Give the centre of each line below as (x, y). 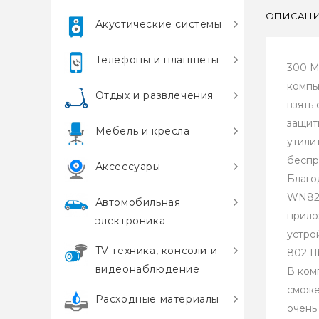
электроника (130, 221)
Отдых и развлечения (155, 95)
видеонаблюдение (147, 269)
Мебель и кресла (142, 131)
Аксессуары (128, 167)
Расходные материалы (157, 299)
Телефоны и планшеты (157, 60)
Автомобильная (138, 202)
